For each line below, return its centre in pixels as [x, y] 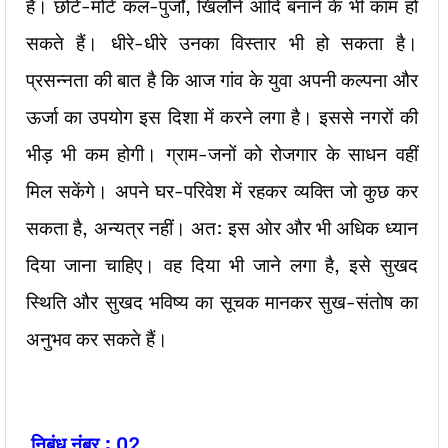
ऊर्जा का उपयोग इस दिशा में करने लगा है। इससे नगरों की [222, 117]
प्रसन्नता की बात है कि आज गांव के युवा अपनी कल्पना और [222, 80]
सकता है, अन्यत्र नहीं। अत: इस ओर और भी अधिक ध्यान [222, 228]
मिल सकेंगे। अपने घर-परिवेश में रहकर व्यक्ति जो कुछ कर [222, 191]
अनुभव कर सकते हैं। [97, 339]
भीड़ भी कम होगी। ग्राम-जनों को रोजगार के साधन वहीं [222, 154]
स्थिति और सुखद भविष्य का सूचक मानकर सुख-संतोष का [222, 302]
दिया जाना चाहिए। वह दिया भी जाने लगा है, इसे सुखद [222, 265]
